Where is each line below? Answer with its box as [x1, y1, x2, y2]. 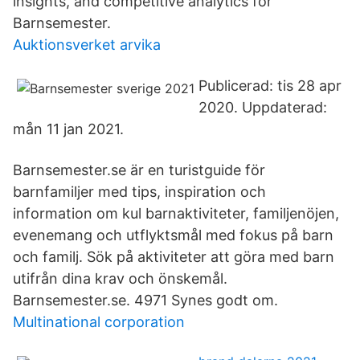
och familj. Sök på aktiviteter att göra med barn [13, 248, 334, 265]
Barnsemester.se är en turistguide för [13, 162, 265, 178]
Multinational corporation [13, 313, 185, 330]
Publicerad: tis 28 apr [198, 77, 342, 94]
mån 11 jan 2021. [13, 121, 124, 137]
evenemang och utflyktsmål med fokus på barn [13, 227, 333, 243]
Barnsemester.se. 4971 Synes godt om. [13, 292, 278, 309]
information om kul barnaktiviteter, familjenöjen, [13, 205, 339, 222]
